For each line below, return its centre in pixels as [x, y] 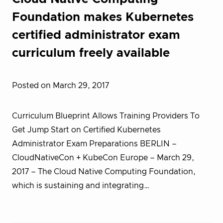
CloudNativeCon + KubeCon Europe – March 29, [103, 158]
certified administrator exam [96, 35]
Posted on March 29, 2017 [60, 86]
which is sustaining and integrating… [81, 186]
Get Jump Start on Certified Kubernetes [86, 130]
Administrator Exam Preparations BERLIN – [94, 144]
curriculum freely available [91, 53]
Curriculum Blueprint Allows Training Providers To [106, 116]
